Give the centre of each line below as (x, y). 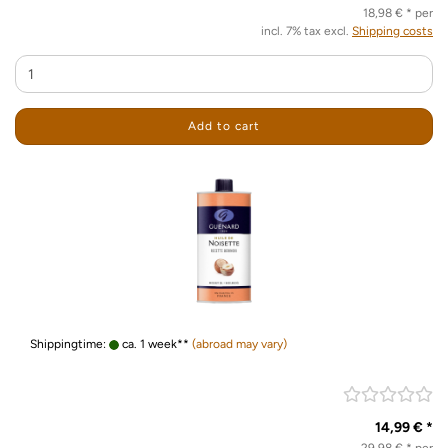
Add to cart (224, 126)
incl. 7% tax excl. (306, 31)
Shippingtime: (69, 344)
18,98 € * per (398, 13)
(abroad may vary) (239, 344)
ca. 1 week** (154, 344)
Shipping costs (392, 31)
